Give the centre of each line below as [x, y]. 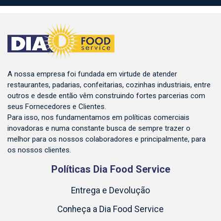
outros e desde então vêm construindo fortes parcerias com [106, 95]
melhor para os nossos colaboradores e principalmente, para [107, 139]
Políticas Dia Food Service [110, 169]
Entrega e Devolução [110, 190]
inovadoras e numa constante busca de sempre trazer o [99, 128]
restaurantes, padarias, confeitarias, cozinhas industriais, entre [109, 85]
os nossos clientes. [39, 150]
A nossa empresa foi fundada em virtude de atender [92, 74]
